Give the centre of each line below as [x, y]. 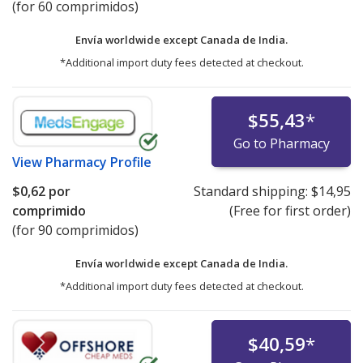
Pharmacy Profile [98, 162]
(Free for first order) [290, 210]
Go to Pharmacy [281, 143]
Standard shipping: [252, 191]
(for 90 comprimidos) [75, 230]
